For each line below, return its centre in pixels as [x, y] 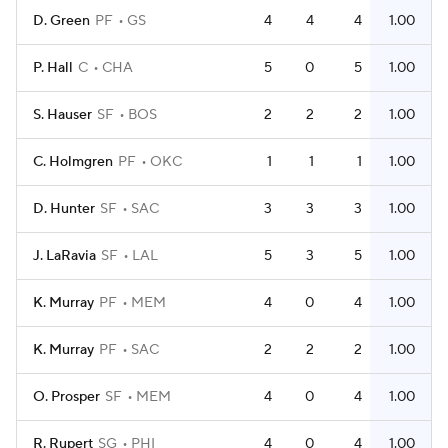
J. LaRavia [64, 256]
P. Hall [53, 68]
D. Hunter [64, 209]
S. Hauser [62, 115]
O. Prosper [66, 397]
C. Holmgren [73, 162]
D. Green [61, 21]
